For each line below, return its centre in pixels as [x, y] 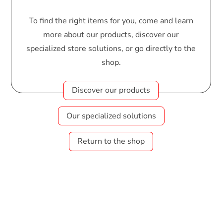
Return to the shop [111, 141]
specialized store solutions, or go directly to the [111, 49]
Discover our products [111, 90]
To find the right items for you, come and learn [111, 21]
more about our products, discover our [111, 35]
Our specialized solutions [111, 116]
